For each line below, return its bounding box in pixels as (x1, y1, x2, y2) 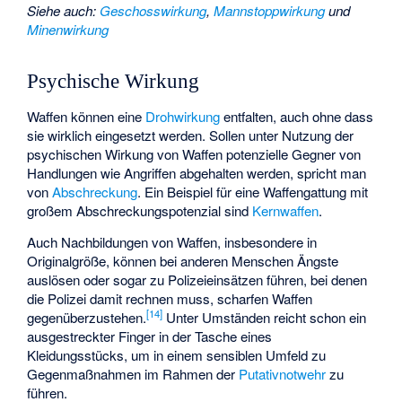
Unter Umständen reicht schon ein (162, 307, 367, 327)
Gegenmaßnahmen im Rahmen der (27, 363, 240, 383)
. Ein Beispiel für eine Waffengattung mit (137, 181, 369, 201)
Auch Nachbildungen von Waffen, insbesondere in (27, 232, 318, 251)
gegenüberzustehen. (27, 307, 147, 327)
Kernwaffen (252, 200, 319, 220)
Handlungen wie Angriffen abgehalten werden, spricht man (27, 162, 367, 182)
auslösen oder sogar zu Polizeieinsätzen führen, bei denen (27, 269, 368, 289)
